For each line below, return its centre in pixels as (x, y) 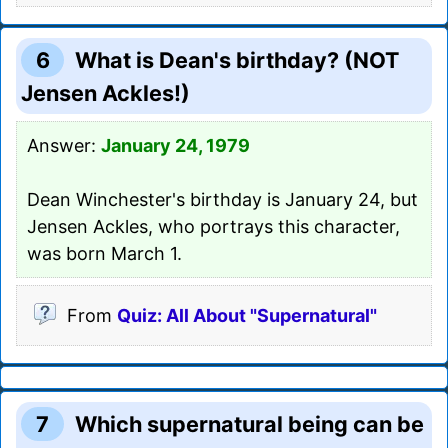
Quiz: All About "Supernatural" (247, 315)
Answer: (64, 145)
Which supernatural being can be (250, 423)
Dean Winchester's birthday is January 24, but (222, 199)
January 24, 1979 (175, 145)
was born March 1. (104, 253)
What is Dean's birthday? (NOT (237, 59)
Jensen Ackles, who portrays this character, (213, 226)
